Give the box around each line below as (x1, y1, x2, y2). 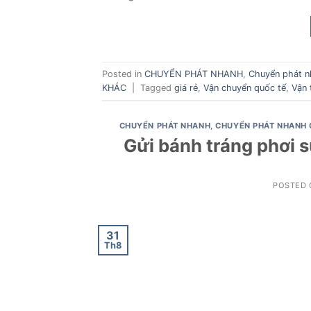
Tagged (140, 82, 174, 93)
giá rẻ (174, 82, 198, 93)
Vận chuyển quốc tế (203, 82, 286, 93)
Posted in (102, 68, 144, 79)
